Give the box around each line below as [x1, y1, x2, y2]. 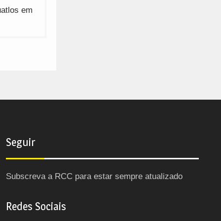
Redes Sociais [5, 199, 66, 213]
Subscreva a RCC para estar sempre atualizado [5, 171, 183, 181]
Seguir [5, 135, 35, 148]
